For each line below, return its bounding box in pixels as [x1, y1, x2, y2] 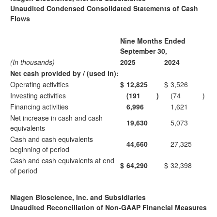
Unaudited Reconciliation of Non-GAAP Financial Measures [10, 202, 207, 212]
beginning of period [10, 144, 69, 154]
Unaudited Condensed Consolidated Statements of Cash [10, 3, 198, 13]
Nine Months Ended [120, 36, 186, 46]
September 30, [120, 46, 167, 56]
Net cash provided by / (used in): [10, 68, 119, 78]
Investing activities [10, 91, 66, 100]
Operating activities [10, 79, 69, 89]
